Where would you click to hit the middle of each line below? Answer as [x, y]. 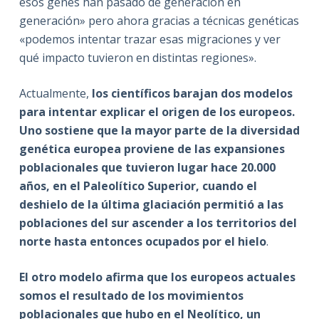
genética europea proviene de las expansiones [152, 148]
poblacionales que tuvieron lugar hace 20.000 [147, 167]
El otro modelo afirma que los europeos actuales [157, 277]
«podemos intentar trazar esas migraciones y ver [150, 39]
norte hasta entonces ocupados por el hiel [139, 241]
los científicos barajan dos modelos [192, 93]
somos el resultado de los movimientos [131, 295]
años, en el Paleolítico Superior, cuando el [138, 185]
